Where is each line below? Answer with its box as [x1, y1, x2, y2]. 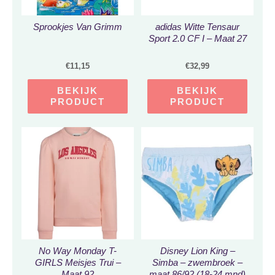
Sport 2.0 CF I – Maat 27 [148, 34, 247, 44]
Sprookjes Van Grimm [33, 22, 122, 33]
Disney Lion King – [160, 246, 235, 257]
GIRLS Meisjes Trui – [34, 258, 121, 268]
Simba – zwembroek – [152, 258, 242, 268]
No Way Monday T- [39, 246, 117, 257]
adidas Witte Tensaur [155, 22, 239, 33]
